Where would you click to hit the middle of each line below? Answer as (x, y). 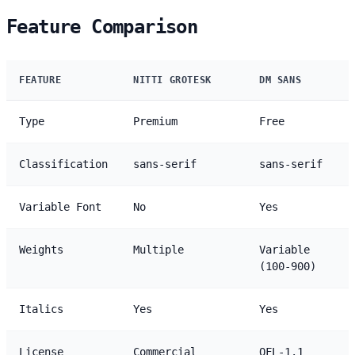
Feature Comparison (102, 27)
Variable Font (60, 206)
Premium (155, 121)
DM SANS (281, 80)
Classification (63, 164)
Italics (41, 309)
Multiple (158, 249)
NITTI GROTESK (172, 80)
